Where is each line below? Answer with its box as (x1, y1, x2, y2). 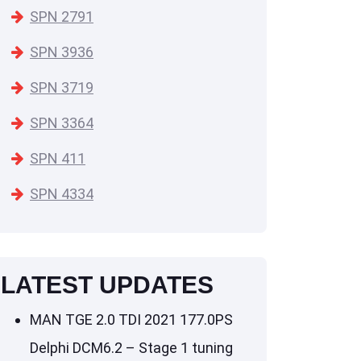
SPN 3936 (30, 44, 93, 61)
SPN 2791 (30, 8, 93, 26)
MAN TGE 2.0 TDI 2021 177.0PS (30, 311, 233, 329)
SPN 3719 (30, 79, 93, 97)
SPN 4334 (30, 185, 93, 203)
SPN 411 (30, 150, 85, 168)
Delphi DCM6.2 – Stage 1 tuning (30, 339, 233, 357)
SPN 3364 (30, 114, 93, 132)
